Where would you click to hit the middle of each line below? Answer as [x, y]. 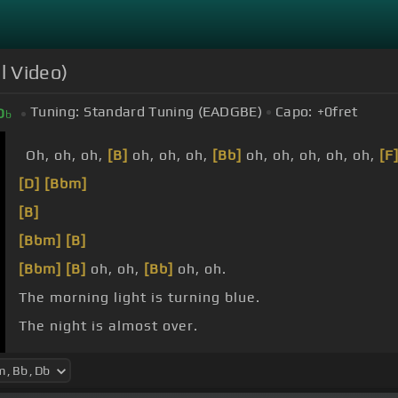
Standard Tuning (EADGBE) [173, 112]
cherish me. [191, 354]
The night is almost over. [108, 326]
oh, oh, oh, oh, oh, [310, 155]
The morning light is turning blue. [139, 298]
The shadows [68, 354]
